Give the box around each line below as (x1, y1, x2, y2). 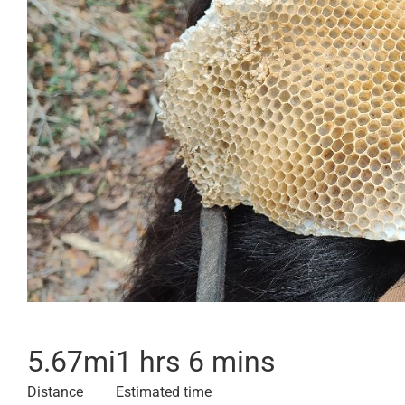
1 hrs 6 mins (116, 344, 276, 379)
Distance (27, 383, 83, 400)
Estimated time (116, 383, 212, 400)
